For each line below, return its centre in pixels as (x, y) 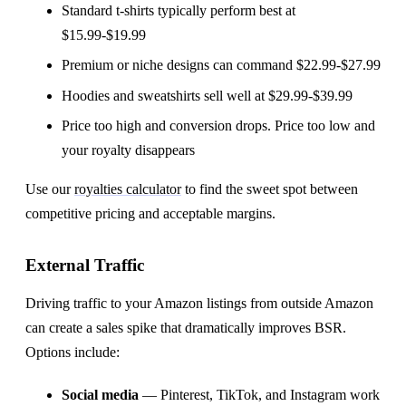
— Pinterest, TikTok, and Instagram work (259, 394)
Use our (50, 188)
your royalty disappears (128, 150)
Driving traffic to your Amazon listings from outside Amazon (199, 303)
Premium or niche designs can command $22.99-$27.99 (221, 65)
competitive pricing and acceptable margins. (150, 213)
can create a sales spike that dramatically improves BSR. (186, 327)
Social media (100, 394)
